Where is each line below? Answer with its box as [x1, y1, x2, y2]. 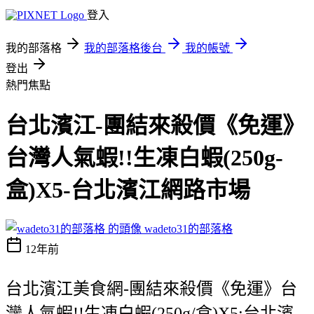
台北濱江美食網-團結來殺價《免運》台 [6, 279, 297, 298]
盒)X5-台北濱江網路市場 [6, 177, 250, 203]
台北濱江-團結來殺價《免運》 [6, 113, 305, 139]
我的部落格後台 [84, 42, 163, 54]
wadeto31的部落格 [144, 222, 233, 235]
